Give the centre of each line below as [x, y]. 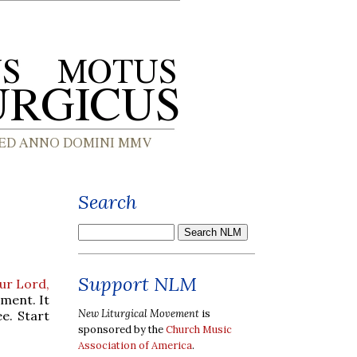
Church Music [199, 329]
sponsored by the [122, 329]
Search [108, 202]
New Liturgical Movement [139, 313]
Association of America [135, 345]
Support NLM [137, 284]
